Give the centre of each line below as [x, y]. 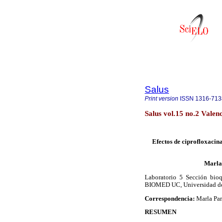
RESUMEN [161, 212]
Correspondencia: [170, 198]
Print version [162, 99]
